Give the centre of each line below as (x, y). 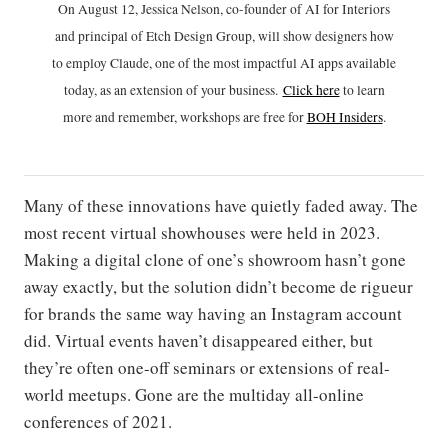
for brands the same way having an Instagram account (213, 314)
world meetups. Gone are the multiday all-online (194, 395)
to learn (362, 90)
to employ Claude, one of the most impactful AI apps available (224, 63)
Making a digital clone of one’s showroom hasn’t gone (215, 260)
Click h (302, 90)
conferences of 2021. (98, 422)
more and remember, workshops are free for (184, 117)
